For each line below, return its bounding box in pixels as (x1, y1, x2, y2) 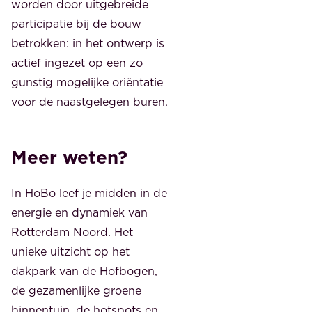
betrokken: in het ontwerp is (11, 36, 164, 52)
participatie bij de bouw (11, 16, 141, 32)
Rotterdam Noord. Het (11, 224, 133, 240)
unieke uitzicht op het (11, 243, 130, 259)
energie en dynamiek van (11, 204, 148, 220)
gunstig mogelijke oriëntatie (11, 75, 163, 91)
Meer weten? (11, 144, 127, 171)
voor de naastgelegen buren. (11, 94, 168, 110)
